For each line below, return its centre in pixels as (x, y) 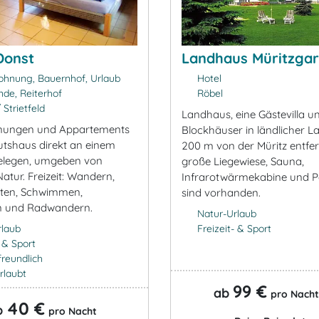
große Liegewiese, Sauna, (243, 162)
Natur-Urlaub (226, 214)
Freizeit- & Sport (234, 229)
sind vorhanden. (221, 193)
